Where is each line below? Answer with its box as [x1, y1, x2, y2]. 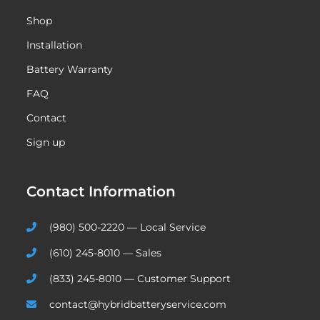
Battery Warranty [26, 62, 114, 76]
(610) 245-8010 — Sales [49, 246, 162, 259]
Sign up [26, 135, 66, 149]
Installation [26, 38, 83, 51]
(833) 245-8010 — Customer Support [49, 271, 231, 285]
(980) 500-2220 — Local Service [49, 220, 206, 234]
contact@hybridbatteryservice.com [49, 297, 227, 311]
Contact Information [26, 182, 176, 200]
